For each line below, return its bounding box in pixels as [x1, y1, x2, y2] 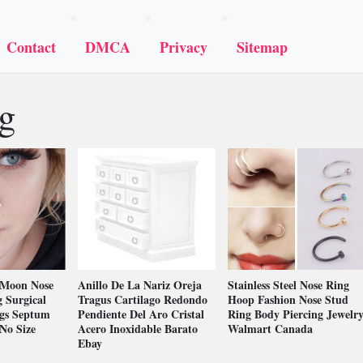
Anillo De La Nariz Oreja [78, 276, 202, 293]
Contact [6, 36, 56, 58]
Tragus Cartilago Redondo [78, 291, 207, 308]
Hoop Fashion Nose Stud [227, 291, 348, 308]
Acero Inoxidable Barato [78, 320, 198, 337]
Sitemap [237, 36, 288, 58]
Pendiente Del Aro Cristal [78, 305, 204, 322]
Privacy [160, 36, 207, 58]
